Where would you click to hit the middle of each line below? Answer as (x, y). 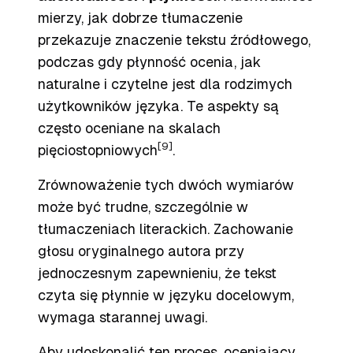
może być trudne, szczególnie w (143, 207)
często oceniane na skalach (129, 128)
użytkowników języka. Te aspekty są (158, 106)
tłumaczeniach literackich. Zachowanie (165, 229)
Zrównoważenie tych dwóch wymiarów (166, 185)
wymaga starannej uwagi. (123, 317)
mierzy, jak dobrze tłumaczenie (140, 18)
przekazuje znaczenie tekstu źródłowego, (174, 40)
